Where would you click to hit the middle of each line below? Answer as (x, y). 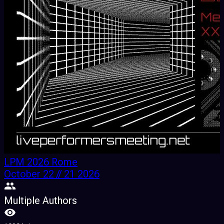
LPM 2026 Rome (41, 162)
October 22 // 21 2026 (52, 174)
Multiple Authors (40, 201)
